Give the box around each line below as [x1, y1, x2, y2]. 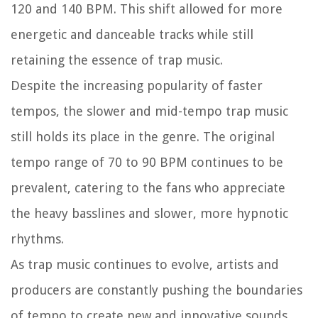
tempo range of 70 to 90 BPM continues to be [11, 154, 283, 170]
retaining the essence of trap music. [11, 52, 223, 67]
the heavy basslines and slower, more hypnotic [11, 205, 288, 221]
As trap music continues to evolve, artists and [11, 256, 279, 272]
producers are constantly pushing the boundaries [11, 282, 302, 297]
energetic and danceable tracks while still [11, 26, 253, 42]
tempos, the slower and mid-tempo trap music [11, 103, 288, 119]
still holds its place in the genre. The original [11, 128, 275, 144]
